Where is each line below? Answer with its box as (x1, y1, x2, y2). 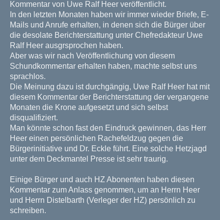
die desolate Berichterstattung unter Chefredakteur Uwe (10, 31, 203, 40)
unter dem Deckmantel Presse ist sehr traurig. (10, 155, 170, 164)
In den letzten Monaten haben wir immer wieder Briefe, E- (10, 10, 209, 19)
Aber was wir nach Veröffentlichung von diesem (10, 52, 175, 60)
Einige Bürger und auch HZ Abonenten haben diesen (10, 175, 194, 184)
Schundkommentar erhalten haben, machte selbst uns (10, 62, 197, 71)
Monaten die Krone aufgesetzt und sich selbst (10, 103, 168, 112)
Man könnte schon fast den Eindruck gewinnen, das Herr (10, 124, 206, 133)
